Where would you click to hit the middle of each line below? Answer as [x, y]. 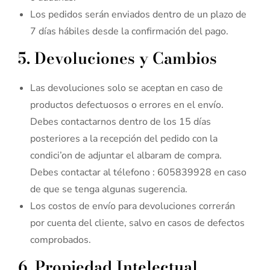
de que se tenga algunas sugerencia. [109, 190]
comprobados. [61, 240]
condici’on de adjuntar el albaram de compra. [126, 156]
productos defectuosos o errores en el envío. [127, 105]
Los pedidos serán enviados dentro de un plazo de [138, 15]
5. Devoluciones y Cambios [118, 58]
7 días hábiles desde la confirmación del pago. [129, 32]
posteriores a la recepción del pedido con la [124, 139]
